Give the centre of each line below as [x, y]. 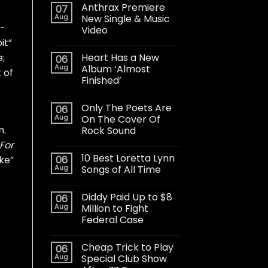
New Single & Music [125, 19]
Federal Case [112, 220]
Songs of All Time [121, 169]
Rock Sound [108, 130]
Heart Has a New [120, 57]
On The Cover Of [121, 119]
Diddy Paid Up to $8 [127, 197]
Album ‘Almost [115, 69]
